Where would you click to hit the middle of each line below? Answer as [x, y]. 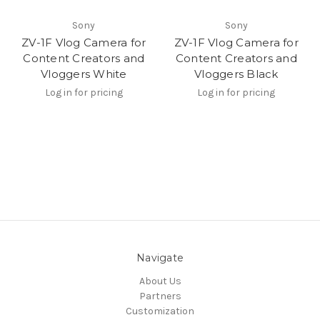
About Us [160, 281]
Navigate [160, 257]
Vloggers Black [236, 74]
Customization [160, 311]
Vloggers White [84, 74]
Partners [160, 296]
